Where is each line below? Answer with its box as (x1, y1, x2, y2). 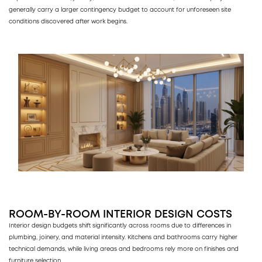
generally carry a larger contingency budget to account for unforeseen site (9, 7, 231, 13)
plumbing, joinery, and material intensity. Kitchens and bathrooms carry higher (9, 235, 237, 240)
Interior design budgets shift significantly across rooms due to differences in (9, 223, 231, 229)
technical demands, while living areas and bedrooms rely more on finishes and (9, 246, 239, 252)
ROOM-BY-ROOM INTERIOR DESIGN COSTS (9, 209, 232, 219)
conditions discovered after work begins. (9, 19, 127, 25)
